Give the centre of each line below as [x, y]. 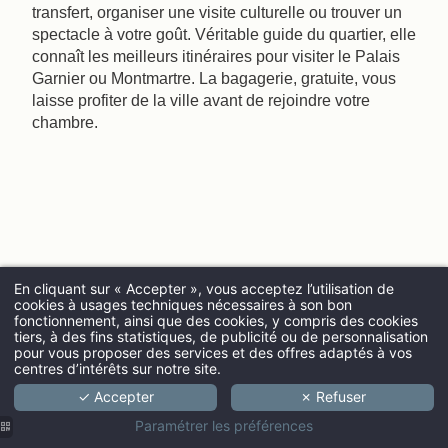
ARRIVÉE [301, 333]
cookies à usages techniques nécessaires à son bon [183, 304]
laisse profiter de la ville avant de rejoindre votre [201, 100]
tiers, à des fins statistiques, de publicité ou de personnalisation [221, 336]
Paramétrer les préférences [224, 425]
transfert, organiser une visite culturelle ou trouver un [217, 12]
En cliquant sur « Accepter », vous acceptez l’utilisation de [204, 288]
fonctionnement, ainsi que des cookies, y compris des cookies [216, 320]
